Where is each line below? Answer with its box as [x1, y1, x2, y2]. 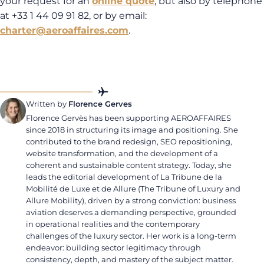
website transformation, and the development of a [26, 148, 218, 158]
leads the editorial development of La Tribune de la [26, 172, 222, 181]
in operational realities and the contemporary [26, 219, 200, 229]
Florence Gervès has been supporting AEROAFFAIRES [26, 113, 231, 123]
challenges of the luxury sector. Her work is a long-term [26, 231, 236, 240]
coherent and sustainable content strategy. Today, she [26, 160, 232, 170]
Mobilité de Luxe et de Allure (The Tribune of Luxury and [26, 184, 240, 193]
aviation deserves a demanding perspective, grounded [26, 207, 236, 217]
